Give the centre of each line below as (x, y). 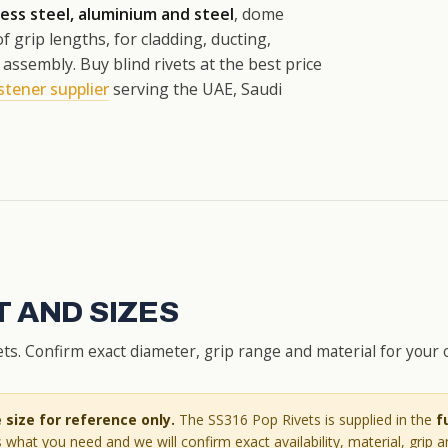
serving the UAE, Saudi (195, 88)
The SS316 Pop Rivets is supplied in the (305, 419)
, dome (259, 13)
